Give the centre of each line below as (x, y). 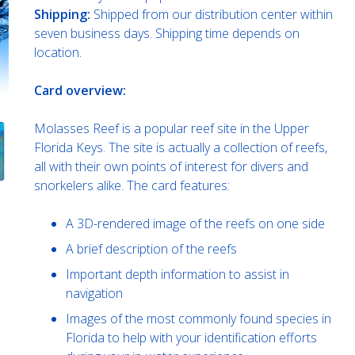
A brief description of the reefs (151, 248)
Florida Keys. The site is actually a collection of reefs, (180, 147)
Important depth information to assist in (177, 274)
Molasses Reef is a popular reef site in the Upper (171, 128)
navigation (94, 293)
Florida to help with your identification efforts (191, 337)
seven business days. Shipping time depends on (166, 33)
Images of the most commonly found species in (198, 318)
